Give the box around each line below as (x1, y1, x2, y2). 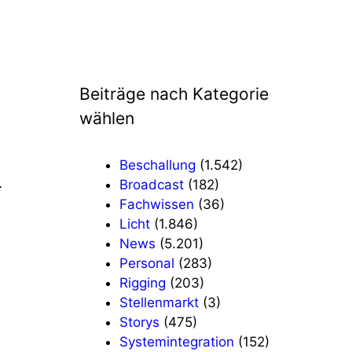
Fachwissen (119, 196, 194, 212)
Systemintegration (119, 333, 234, 350)
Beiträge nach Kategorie (79, 84, 269, 104)
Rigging (119, 274, 166, 291)
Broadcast (119, 176, 184, 192)
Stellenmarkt (119, 294, 199, 310)
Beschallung (119, 156, 196, 173)
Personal (119, 255, 174, 271)
